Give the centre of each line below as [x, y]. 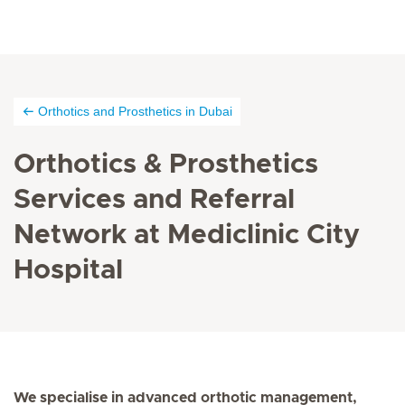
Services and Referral [154, 200]
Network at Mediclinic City [187, 235]
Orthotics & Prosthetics [166, 165]
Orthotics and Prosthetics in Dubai [135, 111]
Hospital [68, 270]
